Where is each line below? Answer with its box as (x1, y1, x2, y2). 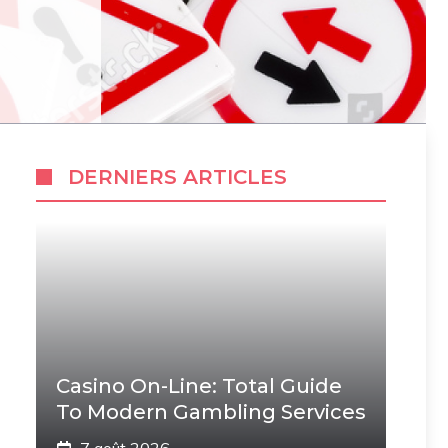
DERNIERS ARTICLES (68, 165, 287, 189)
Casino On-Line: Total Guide (56, 374, 342, 398)
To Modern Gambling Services (56, 400, 366, 424)
